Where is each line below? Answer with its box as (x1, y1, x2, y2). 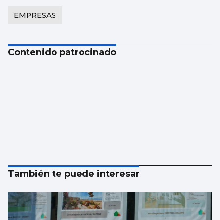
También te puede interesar (8, 168, 139, 180)
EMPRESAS (14, 10, 56, 20)
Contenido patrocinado (8, 47, 116, 58)
